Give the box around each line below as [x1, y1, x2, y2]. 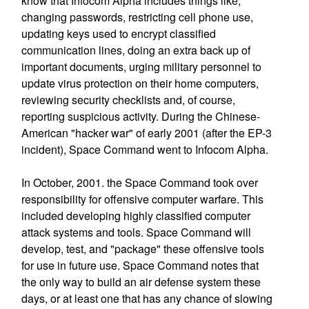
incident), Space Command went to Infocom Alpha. [21, 141, 271, 157]
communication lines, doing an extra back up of [21, 42, 250, 58]
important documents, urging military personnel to [21, 59, 261, 74]
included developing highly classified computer [21, 208, 250, 223]
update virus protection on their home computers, [21, 75, 259, 91]
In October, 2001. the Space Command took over [21, 175, 258, 190]
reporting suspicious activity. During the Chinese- [21, 108, 260, 124]
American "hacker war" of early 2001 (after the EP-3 [21, 125, 272, 141]
